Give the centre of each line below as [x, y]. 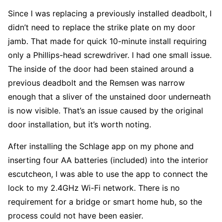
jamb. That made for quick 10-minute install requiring [107, 41]
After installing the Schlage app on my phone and [101, 146]
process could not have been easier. [76, 216]
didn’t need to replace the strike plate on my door [102, 28]
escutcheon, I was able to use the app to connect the [108, 174]
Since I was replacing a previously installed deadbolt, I [110, 14]
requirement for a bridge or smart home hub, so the [105, 202]
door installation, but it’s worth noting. [80, 125]
